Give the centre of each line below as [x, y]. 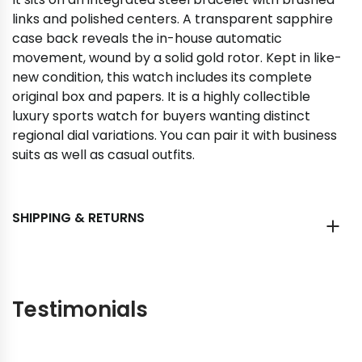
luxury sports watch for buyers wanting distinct [161, 116]
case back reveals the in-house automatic [147, 38]
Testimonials [80, 309]
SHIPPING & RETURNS [78, 218]
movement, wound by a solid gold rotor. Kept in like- [177, 58]
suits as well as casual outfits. [105, 155]
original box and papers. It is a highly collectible [161, 97]
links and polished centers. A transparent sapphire [173, 19]
